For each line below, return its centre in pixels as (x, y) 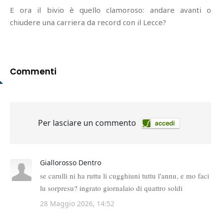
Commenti (33, 71)
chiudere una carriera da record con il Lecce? (88, 22)
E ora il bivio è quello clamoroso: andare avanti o (110, 10)
